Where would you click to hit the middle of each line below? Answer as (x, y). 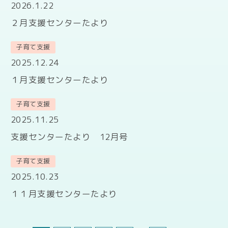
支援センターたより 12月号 (69, 136)
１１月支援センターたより (64, 193)
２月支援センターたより (60, 22)
